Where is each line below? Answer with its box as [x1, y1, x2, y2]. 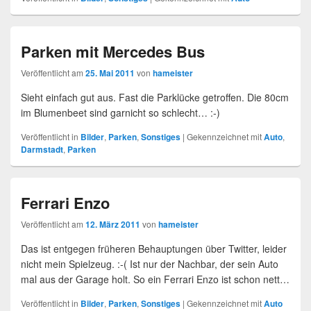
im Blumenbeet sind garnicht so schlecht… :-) [21, 105, 220, 119]
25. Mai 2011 [85, 66, 135, 79]
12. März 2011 [85, 217, 140, 230]
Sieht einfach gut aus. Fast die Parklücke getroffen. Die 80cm [21, 90, 289, 104]
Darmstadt [21, 142, 63, 155]
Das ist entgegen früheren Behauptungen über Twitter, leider [21, 241, 287, 255]
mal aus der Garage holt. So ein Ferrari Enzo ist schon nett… [21, 271, 289, 286]
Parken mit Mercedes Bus [21, 40, 205, 62]
